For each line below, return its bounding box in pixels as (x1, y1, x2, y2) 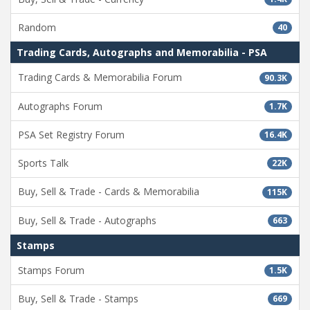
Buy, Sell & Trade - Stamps (18, 292, 138, 306)
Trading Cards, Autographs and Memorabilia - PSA (17, 46, 267, 60)
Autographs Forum (18, 99, 102, 113)
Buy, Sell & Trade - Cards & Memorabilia (18, 185, 199, 199)
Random (18, 21, 56, 35)
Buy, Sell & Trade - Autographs (18, 213, 156, 227)
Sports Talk (18, 156, 69, 170)
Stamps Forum (18, 263, 84, 277)
